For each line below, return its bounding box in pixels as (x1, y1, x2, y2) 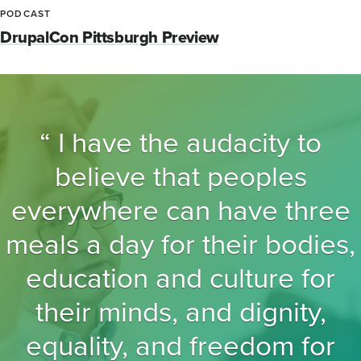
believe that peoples (54, 155, 307, 197)
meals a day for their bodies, (6, 222, 355, 265)
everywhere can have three (10, 189, 351, 231)
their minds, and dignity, (35, 290, 326, 333)
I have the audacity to (51, 121, 322, 164)
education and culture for (26, 256, 335, 299)
